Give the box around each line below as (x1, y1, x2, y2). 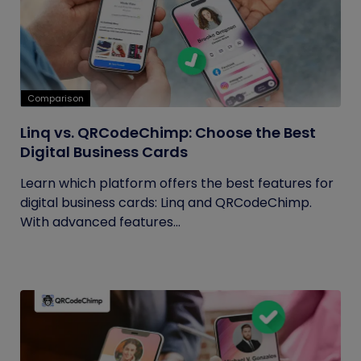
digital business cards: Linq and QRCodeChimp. (20, 193, 312, 212)
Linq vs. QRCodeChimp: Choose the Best (20, 122, 316, 143)
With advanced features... (20, 213, 180, 231)
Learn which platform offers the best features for (20, 174, 334, 193)
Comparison (27, 92, 84, 105)
